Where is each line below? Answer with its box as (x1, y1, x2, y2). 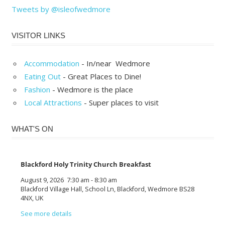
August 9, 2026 (21, 175, 64, 184)
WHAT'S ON (11, 124, 53, 133)
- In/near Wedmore (79, 58, 150, 69)
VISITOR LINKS (11, 31, 65, 40)
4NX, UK (21, 193, 43, 202)
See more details (21, 209, 72, 218)
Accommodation (24, 58, 79, 69)
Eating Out (24, 71, 61, 82)
